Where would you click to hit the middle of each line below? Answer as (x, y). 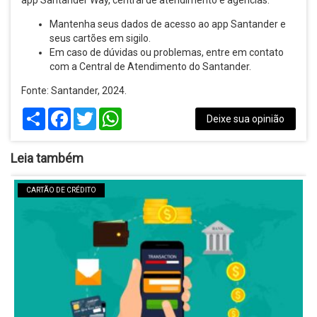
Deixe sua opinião (246, 119)
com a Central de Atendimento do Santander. (150, 67)
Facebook (92, 113)
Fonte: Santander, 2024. (74, 91)
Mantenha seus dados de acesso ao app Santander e (168, 24)
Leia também (47, 158)
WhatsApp (145, 113)
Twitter (113, 113)
